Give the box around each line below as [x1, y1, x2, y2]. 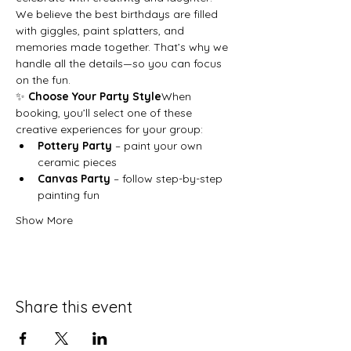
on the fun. [16, 72, 71, 87]
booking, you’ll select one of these [16, 105, 195, 120]
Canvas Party [38, 171, 110, 186]
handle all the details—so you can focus [16, 56, 225, 71]
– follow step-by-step [110, 171, 226, 186]
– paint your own [112, 138, 205, 153]
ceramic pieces [38, 154, 117, 169]
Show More [16, 212, 73, 227]
